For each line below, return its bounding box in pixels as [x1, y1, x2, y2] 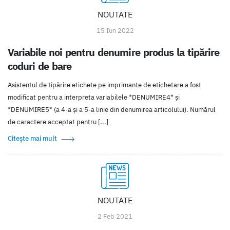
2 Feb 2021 [98, 212, 132, 221]
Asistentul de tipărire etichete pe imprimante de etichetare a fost [8, 81, 201, 90]
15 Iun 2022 [96, 26, 134, 35]
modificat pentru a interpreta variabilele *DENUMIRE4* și [8, 93, 180, 102]
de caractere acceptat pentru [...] [8, 118, 108, 127]
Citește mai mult [8, 134, 57, 143]
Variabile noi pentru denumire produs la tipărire [8, 46, 219, 59]
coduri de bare [8, 60, 72, 73]
